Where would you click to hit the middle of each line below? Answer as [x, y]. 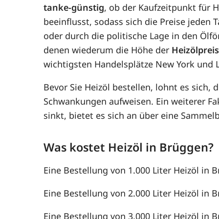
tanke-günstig [74, 7]
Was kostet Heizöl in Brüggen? [129, 147]
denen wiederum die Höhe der [108, 50]
